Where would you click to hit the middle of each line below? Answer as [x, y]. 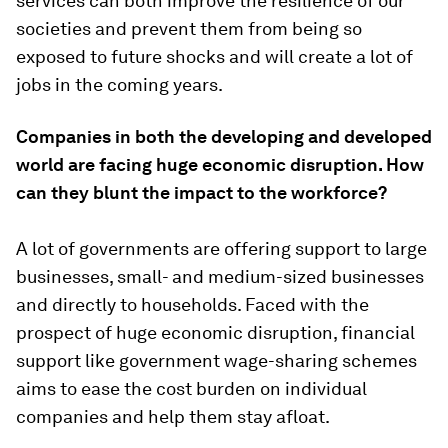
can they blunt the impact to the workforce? [201, 192]
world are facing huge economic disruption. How [220, 164]
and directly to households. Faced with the [192, 304]
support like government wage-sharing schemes [216, 360]
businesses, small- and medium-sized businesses [220, 276]
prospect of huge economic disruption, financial [215, 332]
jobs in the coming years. [119, 84]
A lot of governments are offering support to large [221, 248]
